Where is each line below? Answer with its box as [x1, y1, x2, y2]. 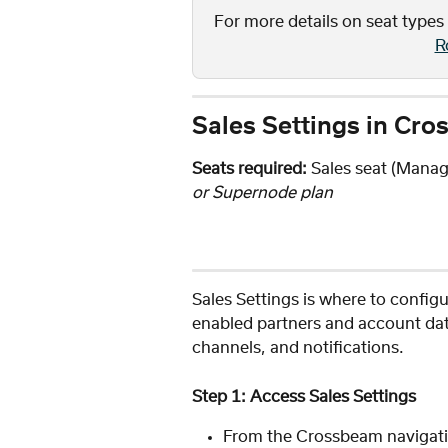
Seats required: [192, 160, 307, 177]
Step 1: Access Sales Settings [192, 388, 416, 405]
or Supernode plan [192, 184, 333, 201]
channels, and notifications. [192, 340, 404, 357]
